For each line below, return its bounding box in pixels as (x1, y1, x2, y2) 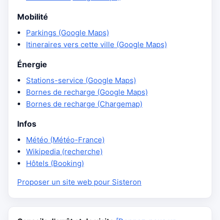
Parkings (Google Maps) (26, 28, 109, 37)
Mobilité (17, 12, 48, 22)
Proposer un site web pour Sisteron (17, 177, 141, 187)
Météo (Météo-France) (26, 135, 105, 144)
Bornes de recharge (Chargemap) (26, 99, 142, 109)
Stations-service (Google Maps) (26, 76, 136, 85)
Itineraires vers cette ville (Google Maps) (26, 40, 167, 49)
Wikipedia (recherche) (26, 147, 103, 156)
